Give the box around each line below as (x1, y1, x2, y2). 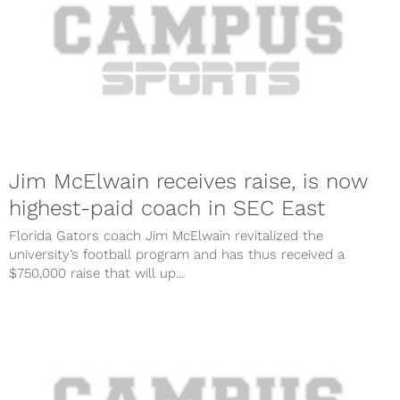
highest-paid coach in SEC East (9, 195, 325, 221)
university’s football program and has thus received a (9, 246, 345, 262)
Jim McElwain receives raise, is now (9, 168, 368, 194)
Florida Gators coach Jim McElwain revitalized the (9, 227, 323, 244)
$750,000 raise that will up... (9, 264, 184, 281)
